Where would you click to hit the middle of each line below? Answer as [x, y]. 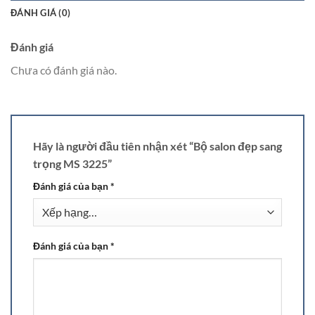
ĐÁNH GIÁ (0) [41, 13]
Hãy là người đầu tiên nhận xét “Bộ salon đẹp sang [157, 146]
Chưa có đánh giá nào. [64, 70]
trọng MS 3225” [72, 164]
